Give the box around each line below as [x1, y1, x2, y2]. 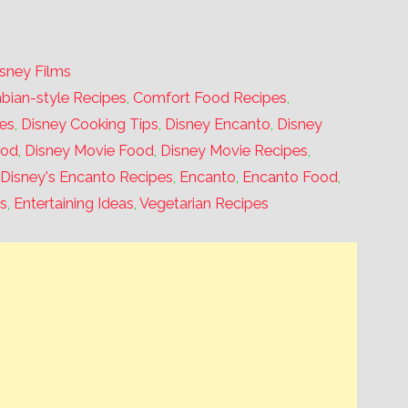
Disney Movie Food [25, 141, 155, 159]
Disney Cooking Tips [21, 115, 159, 133]
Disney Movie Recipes [160, 141, 309, 159]
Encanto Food [242, 168, 339, 186]
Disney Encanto [165, 115, 271, 133]
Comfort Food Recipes [133, 88, 288, 107]
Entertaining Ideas [14, 194, 135, 212]
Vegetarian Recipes [139, 194, 270, 212]
